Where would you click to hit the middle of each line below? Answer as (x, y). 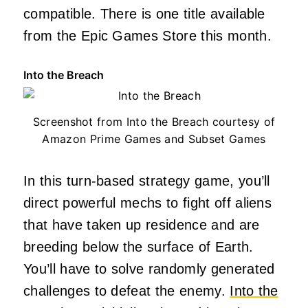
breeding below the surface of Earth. (139, 247)
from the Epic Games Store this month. (147, 36)
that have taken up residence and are (142, 225)
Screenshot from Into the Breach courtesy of (154, 122)
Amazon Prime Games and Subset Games (154, 139)
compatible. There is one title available (144, 14)
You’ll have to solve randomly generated (149, 269)
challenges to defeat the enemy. (127, 291)
